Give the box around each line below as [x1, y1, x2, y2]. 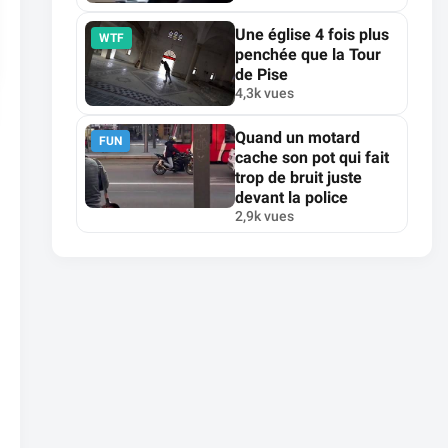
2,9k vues [235, 207, 294, 224]
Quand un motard [235, 127, 360, 147]
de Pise [235, 65, 288, 85]
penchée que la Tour [235, 45, 381, 65]
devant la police [235, 187, 348, 207]
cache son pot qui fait [235, 147, 389, 167]
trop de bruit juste [235, 167, 362, 187]
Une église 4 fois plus [235, 25, 389, 45]
